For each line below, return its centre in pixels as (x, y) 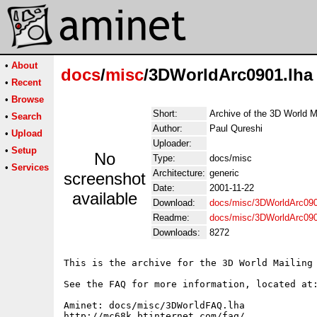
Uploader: (172, 143)
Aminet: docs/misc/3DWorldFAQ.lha (154, 305)
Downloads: (177, 232)
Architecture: (179, 173)
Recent (26, 82)
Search (27, 116)
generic (224, 173)
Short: (165, 114)
